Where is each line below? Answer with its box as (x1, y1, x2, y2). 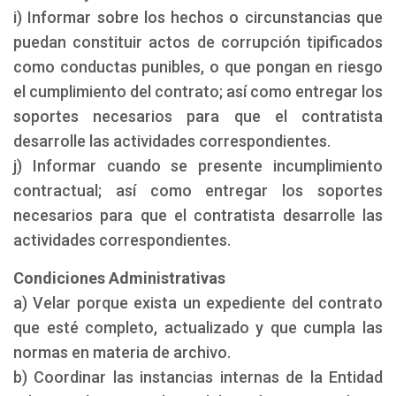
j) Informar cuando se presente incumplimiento (13, 156, 383, 175)
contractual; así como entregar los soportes (13, 181, 383, 200)
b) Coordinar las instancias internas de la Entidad (13, 368, 383, 386)
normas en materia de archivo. (13, 343, 231, 362)
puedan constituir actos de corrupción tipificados (13, 33, 383, 51)
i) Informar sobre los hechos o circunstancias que (13, 8, 383, 27)
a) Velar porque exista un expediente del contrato (13, 293, 383, 312)
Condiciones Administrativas (13, 269, 225, 287)
